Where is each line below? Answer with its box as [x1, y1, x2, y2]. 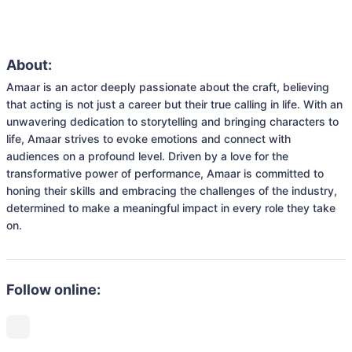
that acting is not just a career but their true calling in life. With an [6, 97, 343, 111]
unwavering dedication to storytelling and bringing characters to [6, 115, 339, 128]
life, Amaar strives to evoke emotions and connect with [6, 132, 291, 145]
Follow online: [6, 281, 101, 298]
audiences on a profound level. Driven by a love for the [6, 149, 288, 163]
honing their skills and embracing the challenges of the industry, [6, 184, 337, 197]
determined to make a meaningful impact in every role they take [6, 201, 335, 214]
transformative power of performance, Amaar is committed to [6, 167, 324, 180]
